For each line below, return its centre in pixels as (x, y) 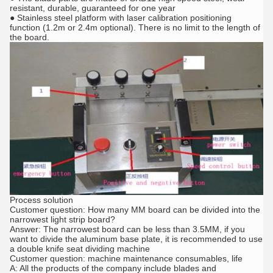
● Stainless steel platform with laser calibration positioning (121, 18)
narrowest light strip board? (62, 219)
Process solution (41, 200)
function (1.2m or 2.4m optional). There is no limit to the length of (135, 28)
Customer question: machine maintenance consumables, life (126, 258)
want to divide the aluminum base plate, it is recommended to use (136, 239)
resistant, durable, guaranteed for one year (93, 8)
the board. (30, 37)
